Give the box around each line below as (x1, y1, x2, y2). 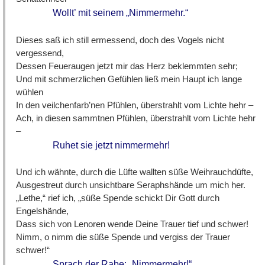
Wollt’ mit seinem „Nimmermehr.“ (53, 8, 189, 18)
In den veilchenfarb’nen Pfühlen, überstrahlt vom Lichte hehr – (16, 99, 254, 110)
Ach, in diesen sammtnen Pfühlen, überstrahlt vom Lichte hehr (16, 112, 256, 123)
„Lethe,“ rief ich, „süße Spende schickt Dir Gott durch (16, 193, 220, 203)
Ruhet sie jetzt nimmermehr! (53, 140, 170, 150)
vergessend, (16, 47, 64, 58)
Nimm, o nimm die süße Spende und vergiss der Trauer (16, 232, 231, 243)
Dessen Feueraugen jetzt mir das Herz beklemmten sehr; (16, 60, 238, 71)
